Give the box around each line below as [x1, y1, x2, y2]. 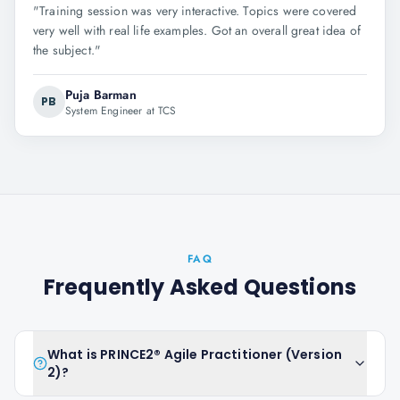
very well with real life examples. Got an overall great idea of [33, 21, 362, 39]
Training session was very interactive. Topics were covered [39, 2, 357, 20]
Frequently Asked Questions [43, 272, 357, 302]
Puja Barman [65, 86, 137, 104]
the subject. [33, 41, 95, 59]
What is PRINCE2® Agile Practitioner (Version [47, 346, 343, 363]
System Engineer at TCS [65, 103, 177, 119]
